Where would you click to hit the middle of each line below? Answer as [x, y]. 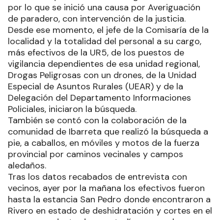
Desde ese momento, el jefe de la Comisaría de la [108, 30]
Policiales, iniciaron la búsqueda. [72, 109]
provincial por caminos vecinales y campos [96, 154]
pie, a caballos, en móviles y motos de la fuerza [104, 143]
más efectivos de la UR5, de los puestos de [96, 53]
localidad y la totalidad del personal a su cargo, [105, 41]
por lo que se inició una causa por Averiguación [104, 7]
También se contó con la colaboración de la [97, 120]
